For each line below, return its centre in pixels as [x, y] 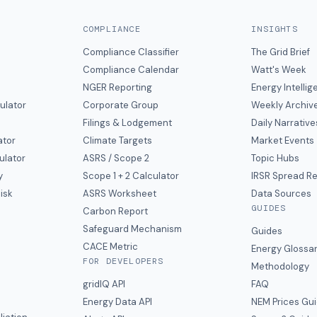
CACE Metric [110, 247]
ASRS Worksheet [119, 194]
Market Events [283, 140]
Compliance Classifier [131, 52]
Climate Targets [117, 140]
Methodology [281, 266]
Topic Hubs [276, 158]
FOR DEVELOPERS [123, 261]
